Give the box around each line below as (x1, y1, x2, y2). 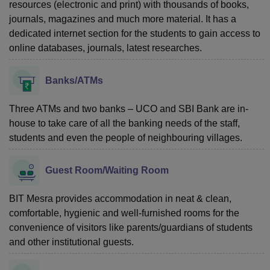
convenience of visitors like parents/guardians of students (9, 222, 253, 233)
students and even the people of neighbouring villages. (9, 132, 242, 143)
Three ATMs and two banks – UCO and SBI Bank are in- (9, 103, 248, 114)
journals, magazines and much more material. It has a (9, 13, 236, 24)
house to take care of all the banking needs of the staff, (9, 118, 240, 128)
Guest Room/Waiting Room (45, 165, 169, 175)
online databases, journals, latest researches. (9, 42, 202, 53)
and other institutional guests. (9, 236, 134, 247)
